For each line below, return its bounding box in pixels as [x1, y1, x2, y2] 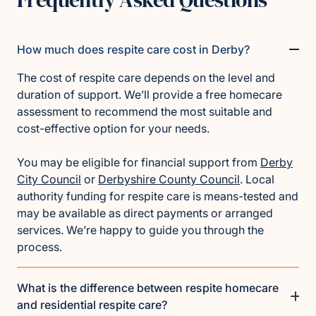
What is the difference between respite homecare [17, 281, 279, 296]
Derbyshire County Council [98, 172, 240, 187]
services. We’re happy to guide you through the [17, 223, 264, 238]
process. [17, 240, 62, 255]
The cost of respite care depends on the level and [17, 71, 275, 85]
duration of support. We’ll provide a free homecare [17, 87, 282, 102]
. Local [240, 172, 274, 187]
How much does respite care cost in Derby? [17, 42, 250, 57]
